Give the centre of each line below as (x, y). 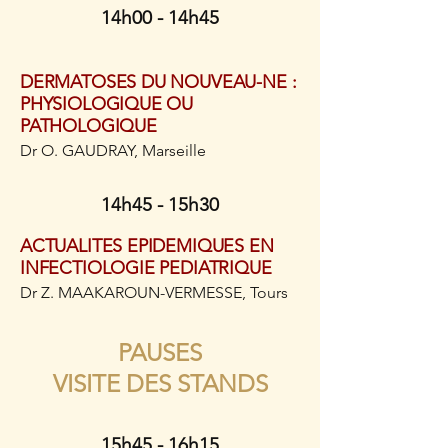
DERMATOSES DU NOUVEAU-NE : (158, 82)
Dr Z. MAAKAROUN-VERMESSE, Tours (154, 292)
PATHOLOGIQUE (88, 126)
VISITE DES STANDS (160, 383)
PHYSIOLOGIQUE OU (107, 104)
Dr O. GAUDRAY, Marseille (113, 150)
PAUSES (160, 352)
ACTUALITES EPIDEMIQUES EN (147, 246)
